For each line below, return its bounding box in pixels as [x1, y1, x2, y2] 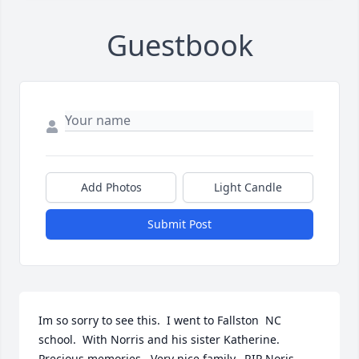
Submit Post [147, 216, 212, 232]
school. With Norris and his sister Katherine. [38, 332, 280, 348]
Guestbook [106, 26, 253, 66]
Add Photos [80, 179, 142, 196]
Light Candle [214, 179, 282, 196]
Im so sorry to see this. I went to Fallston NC [38, 313, 281, 329]
